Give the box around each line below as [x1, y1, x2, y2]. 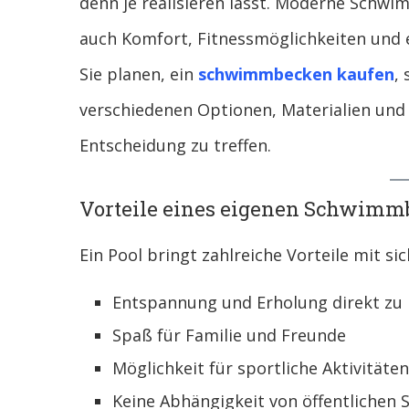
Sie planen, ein [79, 63, 198, 86]
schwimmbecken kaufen [198, 63, 394, 86]
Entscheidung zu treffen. [79, 134, 271, 157]
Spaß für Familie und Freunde [112, 324, 346, 347]
